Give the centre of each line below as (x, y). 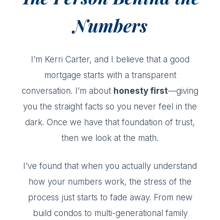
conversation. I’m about (68, 91)
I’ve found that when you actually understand (110, 166)
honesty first (141, 91)
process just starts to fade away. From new (110, 197)
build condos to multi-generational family (110, 213)
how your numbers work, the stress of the (110, 181)
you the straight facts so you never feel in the (110, 106)
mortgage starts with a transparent (110, 75)
